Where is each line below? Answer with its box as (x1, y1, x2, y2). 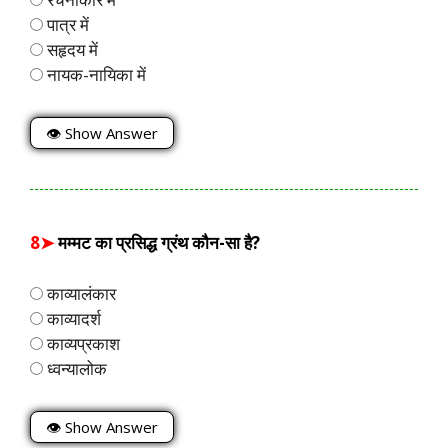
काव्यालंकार (43, 281, 116, 305)
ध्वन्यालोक (43, 356, 107, 380)
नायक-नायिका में (43, 62, 146, 86)
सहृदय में (43, 37, 98, 61)
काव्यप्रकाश (43, 331, 120, 355)
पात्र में (43, 12, 89, 36)
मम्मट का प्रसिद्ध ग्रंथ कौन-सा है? (58, 231, 260, 255)
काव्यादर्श (43, 306, 101, 330)
